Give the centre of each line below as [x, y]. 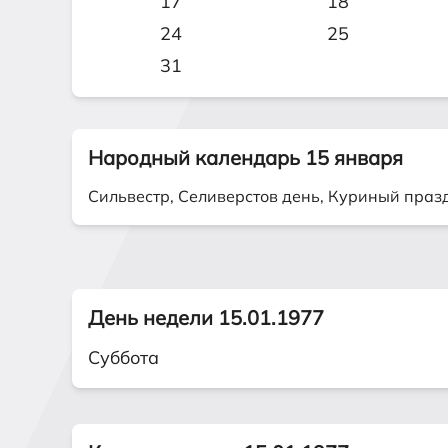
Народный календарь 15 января [245, 157]
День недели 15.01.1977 [206, 317]
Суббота [123, 357]
